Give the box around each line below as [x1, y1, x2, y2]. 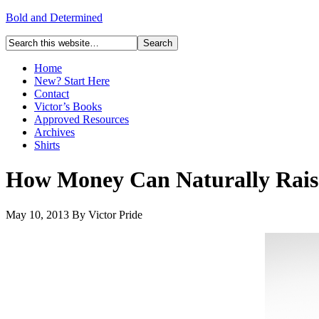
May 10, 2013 [6, 208, 69, 221]
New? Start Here [34, 75, 110, 87]
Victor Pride [88, 208, 142, 221]
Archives [34, 126, 75, 138]
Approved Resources [34, 113, 129, 125]
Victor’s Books [34, 100, 102, 113]
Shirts [34, 139, 60, 151]
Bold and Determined [6, 11, 103, 23]
